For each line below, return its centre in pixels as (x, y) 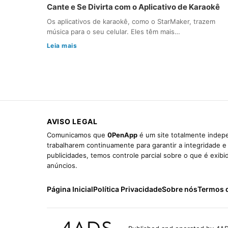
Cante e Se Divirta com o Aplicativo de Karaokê (133, 7)
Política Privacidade (127, 189)
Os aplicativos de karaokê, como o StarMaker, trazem (131, 21)
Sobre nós (180, 189)
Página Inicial (70, 189)
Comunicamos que (77, 135)
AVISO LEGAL (72, 121)
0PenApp (122, 135)
